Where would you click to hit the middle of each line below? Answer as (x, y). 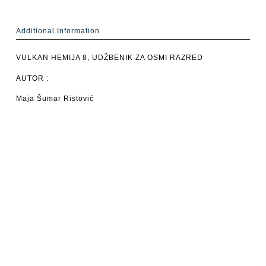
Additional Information (58, 31)
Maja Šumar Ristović (55, 98)
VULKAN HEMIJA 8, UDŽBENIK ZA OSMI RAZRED (109, 58)
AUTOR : (32, 78)
